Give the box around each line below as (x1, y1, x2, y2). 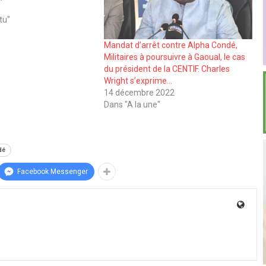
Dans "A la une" (103, 99, 160, 109)
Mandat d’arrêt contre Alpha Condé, (103, 40, 237, 50)
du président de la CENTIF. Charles (103, 64, 230, 74)
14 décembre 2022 (103, 87, 175, 97)
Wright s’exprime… (103, 75, 172, 85)
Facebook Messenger (17, 167, 88, 176)
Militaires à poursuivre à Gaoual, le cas (103, 52, 245, 62)
